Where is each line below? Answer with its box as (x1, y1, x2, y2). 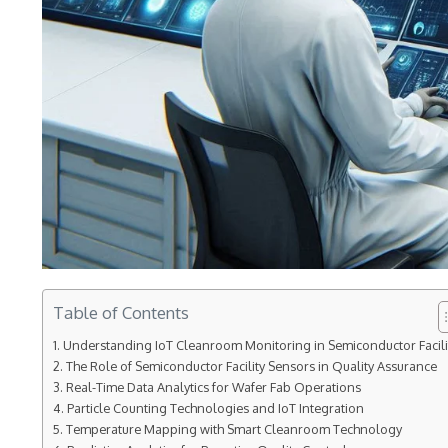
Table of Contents (53, 301, 189, 323)
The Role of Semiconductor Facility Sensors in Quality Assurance (65, 357, 437, 374)
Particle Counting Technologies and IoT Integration (66, 399, 364, 416)
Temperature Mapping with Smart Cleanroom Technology (65, 420, 402, 437)
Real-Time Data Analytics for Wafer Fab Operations (65, 378, 361, 395)
